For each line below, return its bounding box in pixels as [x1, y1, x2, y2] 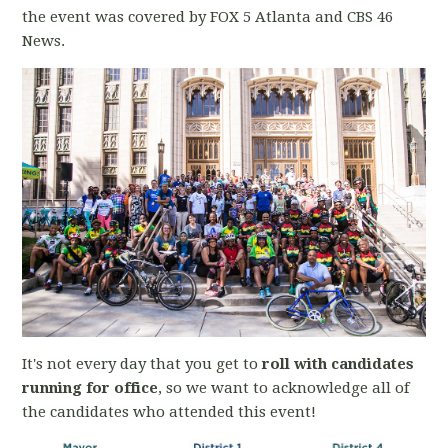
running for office [22, 378, 159, 397]
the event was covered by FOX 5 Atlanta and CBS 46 [22, 8, 394, 26]
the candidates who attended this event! [22, 402, 317, 421]
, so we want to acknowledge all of [158, 378, 410, 397]
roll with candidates [262, 354, 415, 373]
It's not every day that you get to [22, 354, 263, 373]
